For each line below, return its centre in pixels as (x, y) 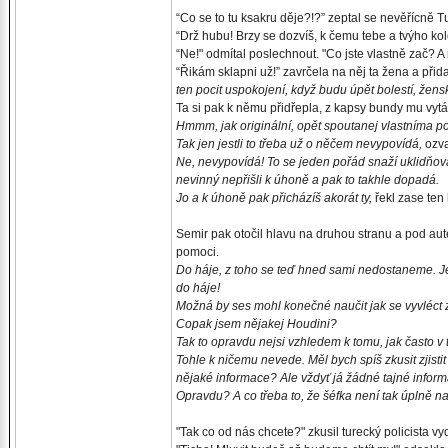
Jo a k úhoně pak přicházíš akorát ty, (274, 198)
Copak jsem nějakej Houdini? (256, 324)
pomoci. (197, 252)
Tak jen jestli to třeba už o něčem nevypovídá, (299, 144)
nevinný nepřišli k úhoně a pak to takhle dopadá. (307, 180)
